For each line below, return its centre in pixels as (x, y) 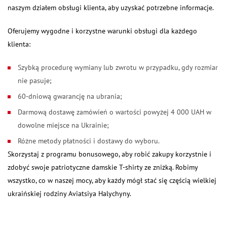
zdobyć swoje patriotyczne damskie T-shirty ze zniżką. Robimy (103, 167)
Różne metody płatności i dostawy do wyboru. (89, 141)
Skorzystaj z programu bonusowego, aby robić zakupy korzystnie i (109, 154)
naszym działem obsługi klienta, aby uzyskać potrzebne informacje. (111, 8)
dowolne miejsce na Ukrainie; (63, 125)
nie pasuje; (35, 81)
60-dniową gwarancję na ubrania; (70, 96)
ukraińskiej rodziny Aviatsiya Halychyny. (69, 194)
